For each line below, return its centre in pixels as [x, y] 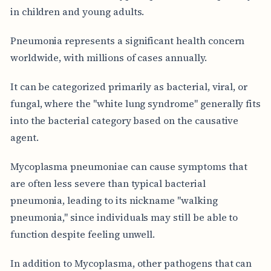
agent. [24, 137]
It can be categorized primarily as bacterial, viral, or [129, 86]
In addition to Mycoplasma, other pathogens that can [131, 263]
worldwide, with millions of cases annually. [108, 57]
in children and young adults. [77, 11]
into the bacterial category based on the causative [124, 120]
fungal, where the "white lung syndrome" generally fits [135, 103]
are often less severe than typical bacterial [108, 183]
